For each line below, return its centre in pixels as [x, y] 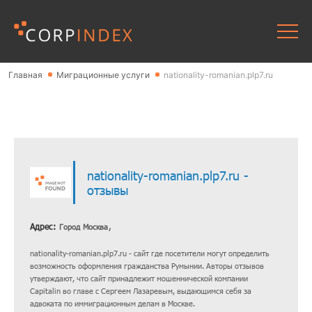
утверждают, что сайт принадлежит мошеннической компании [139, 278]
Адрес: [44, 226]
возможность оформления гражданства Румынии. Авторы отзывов [147, 266]
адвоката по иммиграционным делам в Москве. [112, 303]
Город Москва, [85, 227]
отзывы [108, 190]
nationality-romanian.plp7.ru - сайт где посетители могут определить [149, 253]
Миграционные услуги [103, 75]
